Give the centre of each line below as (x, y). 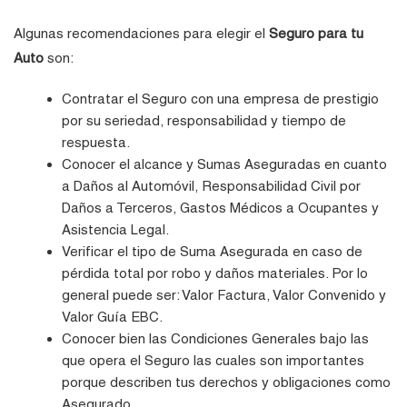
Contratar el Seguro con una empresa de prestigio (221, 98)
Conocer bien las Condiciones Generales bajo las (216, 338)
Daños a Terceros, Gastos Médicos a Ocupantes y (221, 207)
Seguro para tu (316, 33)
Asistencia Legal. (116, 229)
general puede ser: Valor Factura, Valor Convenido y (224, 294)
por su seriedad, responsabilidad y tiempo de (204, 120)
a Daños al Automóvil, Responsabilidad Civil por (212, 185)
